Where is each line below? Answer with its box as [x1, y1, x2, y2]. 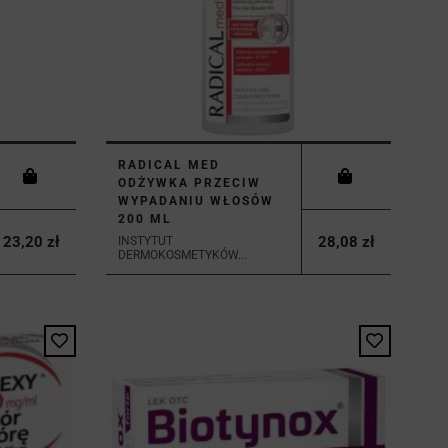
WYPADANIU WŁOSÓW [117, 193, 274, 208]
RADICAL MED [117, 157, 220, 172]
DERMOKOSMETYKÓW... [117, 247, 247, 262]
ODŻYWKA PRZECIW [117, 175, 261, 190]
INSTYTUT [117, 233, 173, 248]
